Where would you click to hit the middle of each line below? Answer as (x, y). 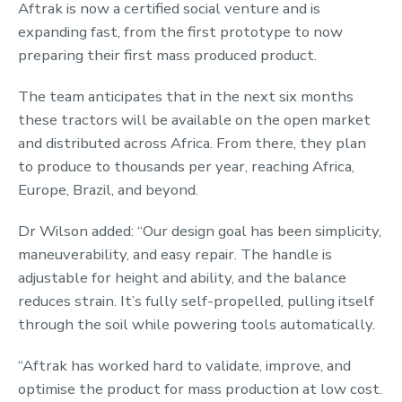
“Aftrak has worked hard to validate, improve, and (184, 365)
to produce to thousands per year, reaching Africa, (186, 166)
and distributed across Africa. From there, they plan (192, 143)
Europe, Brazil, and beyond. (108, 189)
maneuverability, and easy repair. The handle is (175, 254)
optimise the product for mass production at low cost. (200, 389)
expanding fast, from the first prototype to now (180, 31)
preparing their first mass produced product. (167, 55)
